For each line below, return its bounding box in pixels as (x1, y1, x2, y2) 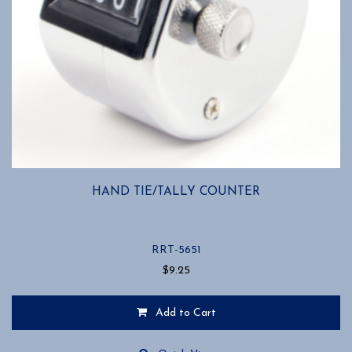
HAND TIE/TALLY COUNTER (92, 185, 260, 198)
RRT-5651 (151, 244, 201, 257)
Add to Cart (155, 307, 216, 320)
